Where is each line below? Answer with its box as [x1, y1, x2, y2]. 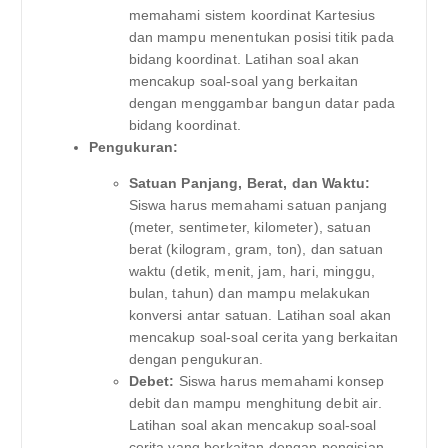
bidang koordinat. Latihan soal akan [128, 51, 360, 68]
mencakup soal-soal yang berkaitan [128, 73, 359, 90]
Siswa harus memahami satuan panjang [128, 197, 388, 214]
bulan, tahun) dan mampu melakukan [128, 285, 371, 302]
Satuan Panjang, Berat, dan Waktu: [128, 175, 371, 192]
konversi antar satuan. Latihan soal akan [128, 307, 392, 324]
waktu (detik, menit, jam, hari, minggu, [128, 263, 375, 280]
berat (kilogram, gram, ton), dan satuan [128, 241, 383, 258]
